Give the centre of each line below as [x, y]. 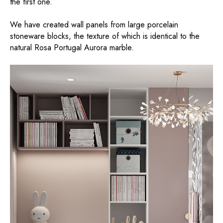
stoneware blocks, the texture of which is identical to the [105, 36]
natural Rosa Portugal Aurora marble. [72, 48]
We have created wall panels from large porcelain [94, 25]
